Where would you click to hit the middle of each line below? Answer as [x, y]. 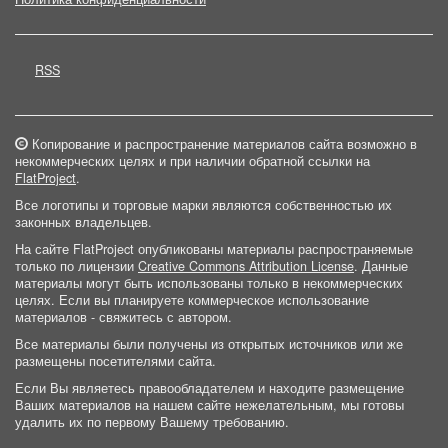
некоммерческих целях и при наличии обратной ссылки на [192, 161]
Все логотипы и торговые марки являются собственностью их [203, 205]
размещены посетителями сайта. [115, 361]
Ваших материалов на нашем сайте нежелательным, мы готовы [209, 405]
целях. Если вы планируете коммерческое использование [192, 300]
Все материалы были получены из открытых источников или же [209, 344]
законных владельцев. [83, 222]
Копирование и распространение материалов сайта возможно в [222, 144]
